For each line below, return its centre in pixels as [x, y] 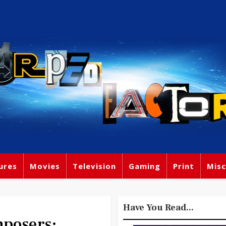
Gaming [145, 166]
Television [94, 166]
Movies [45, 166]
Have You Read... [158, 208]
